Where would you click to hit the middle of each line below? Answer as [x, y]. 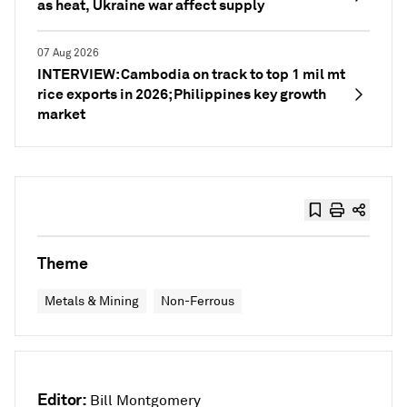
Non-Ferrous [198, 301]
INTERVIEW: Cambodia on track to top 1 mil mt [191, 74]
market [61, 114]
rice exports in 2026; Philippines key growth [182, 94]
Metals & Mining [92, 301]
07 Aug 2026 [68, 53]
